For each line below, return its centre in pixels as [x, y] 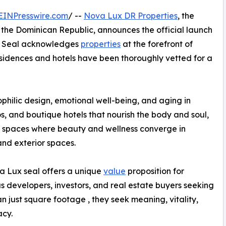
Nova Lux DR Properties [131, 15]
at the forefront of [157, 44]
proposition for [155, 171]
